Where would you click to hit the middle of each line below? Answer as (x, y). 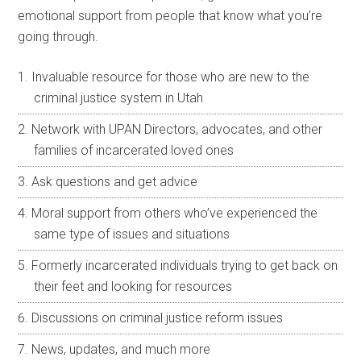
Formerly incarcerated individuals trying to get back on (185, 265)
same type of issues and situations (132, 234)
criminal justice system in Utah (119, 98)
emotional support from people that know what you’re (170, 15)
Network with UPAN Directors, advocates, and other (177, 129)
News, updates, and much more (121, 349)
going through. (58, 36)
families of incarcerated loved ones (134, 150)
